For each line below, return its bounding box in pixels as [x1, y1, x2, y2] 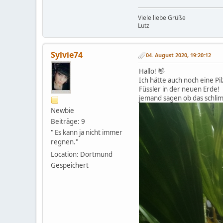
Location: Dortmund [51, 149, 112, 159]
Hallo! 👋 [139, 66, 164, 76]
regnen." [51, 137, 78, 146]
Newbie [51, 106, 74, 115]
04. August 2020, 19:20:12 [146, 51, 211, 59]
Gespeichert [51, 160, 89, 170]
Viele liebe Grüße [138, 13, 186, 22]
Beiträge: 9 [51, 116, 85, 126]
